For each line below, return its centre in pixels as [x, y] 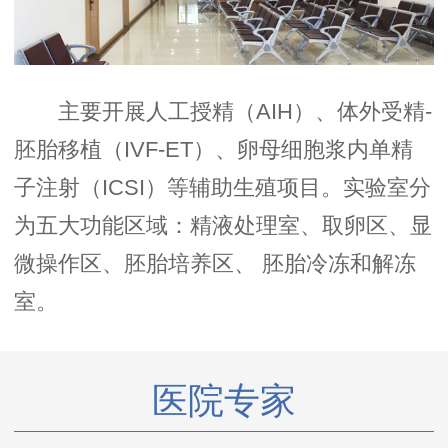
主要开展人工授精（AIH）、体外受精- [244, 112]
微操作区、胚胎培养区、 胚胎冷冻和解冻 [214, 264]
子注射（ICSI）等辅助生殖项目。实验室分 [222, 188]
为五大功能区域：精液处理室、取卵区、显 [222, 226]
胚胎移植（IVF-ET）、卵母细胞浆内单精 [213, 150]
